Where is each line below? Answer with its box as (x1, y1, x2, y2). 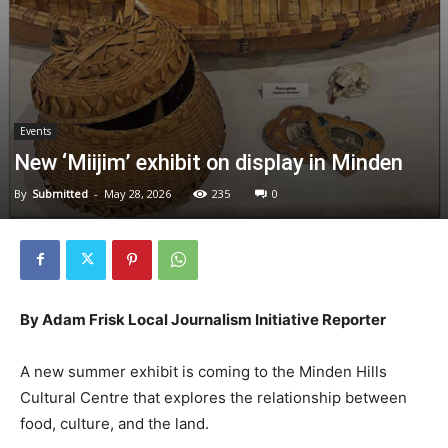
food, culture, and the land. (20, 413, 209, 433)
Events (20, 123, 51, 138)
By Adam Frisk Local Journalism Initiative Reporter (20, 309, 386, 329)
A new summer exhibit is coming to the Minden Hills (20, 361, 387, 381)
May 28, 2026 (104, 185, 171, 201)
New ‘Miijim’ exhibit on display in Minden (14, 149, 403, 175)
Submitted (32, 185, 88, 201)
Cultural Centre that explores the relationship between (20, 387, 407, 407)
